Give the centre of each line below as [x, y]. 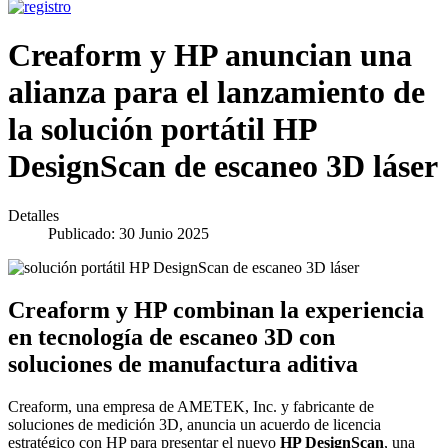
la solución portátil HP [162, 129]
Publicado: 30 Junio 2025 [128, 233]
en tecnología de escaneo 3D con [171, 336]
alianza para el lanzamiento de [216, 92]
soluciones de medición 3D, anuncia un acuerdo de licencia [194, 424]
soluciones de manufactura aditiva [183, 363]
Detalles [33, 215]
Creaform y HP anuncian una [210, 55]
